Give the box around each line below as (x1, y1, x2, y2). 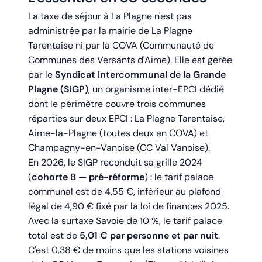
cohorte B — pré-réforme (32, 171, 144, 184)
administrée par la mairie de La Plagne (28, 25, 192, 37)
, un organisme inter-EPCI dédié (88, 83, 224, 96)
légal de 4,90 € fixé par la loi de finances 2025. (28, 200, 229, 213)
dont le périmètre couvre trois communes (28, 98, 206, 111)
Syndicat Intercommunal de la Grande (55, 68, 226, 81)
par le (28, 68, 55, 81)
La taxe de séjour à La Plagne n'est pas (28, 10, 192, 23)
